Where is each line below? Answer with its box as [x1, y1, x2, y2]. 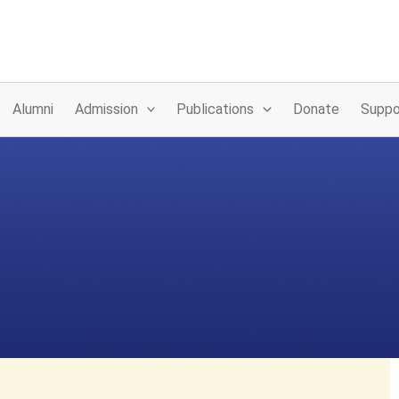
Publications [176, 101, 255, 118]
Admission [74, 101, 138, 118]
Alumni [12, 101, 53, 118]
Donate [292, 101, 339, 118]
